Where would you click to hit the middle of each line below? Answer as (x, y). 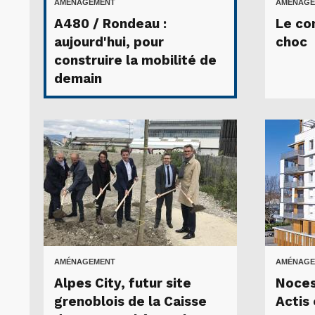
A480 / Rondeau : (110, 24)
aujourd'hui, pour (109, 43)
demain (78, 79)
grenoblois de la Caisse (130, 302)
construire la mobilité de (135, 61)
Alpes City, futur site (123, 284)
